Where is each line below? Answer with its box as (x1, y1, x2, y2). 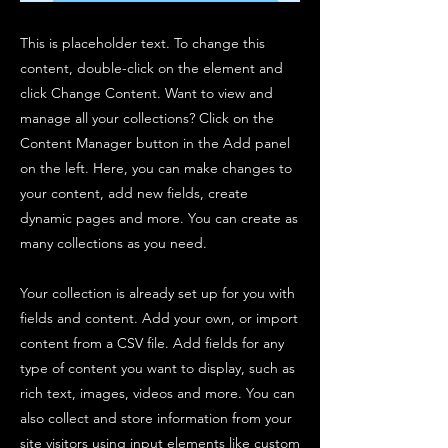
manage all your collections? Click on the (20, 109, 274, 127)
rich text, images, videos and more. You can (20, 384, 295, 402)
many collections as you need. (20, 234, 207, 252)
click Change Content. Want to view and (20, 84, 273, 102)
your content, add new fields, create (20, 184, 248, 202)
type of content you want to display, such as (20, 359, 295, 377)
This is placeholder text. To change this (20, 34, 265, 52)
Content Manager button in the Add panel (20, 134, 290, 152)
